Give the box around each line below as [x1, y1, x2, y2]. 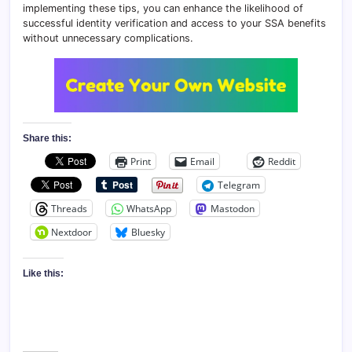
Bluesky [131, 225, 165, 239]
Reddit [268, 154, 295, 168]
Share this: [23, 133, 71, 144]
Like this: [23, 267, 64, 279]
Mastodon [211, 201, 255, 215]
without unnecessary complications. [23, 32, 193, 45]
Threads [51, 201, 87, 215]
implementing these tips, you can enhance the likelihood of [23, 2, 303, 15]
